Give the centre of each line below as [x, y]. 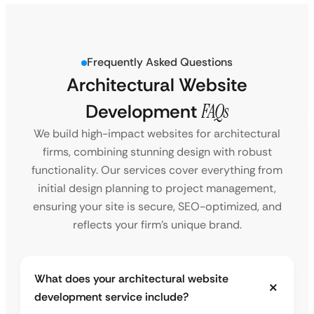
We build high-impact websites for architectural [157, 134]
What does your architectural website [131, 279]
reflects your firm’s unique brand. [157, 225]
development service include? [111, 297]
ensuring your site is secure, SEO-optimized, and [157, 207]
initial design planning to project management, [157, 189]
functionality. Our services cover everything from [157, 170]
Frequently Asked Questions [160, 62]
